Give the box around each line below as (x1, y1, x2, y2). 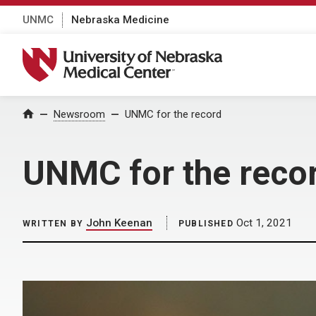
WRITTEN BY (23, 219, 83, 229)
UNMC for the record (125, 108, 221, 121)
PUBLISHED (178, 219, 233, 229)
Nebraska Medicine (71, 13, 169, 26)
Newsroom (54, 108, 105, 121)
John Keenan (86, 217, 152, 229)
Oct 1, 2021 (233, 217, 292, 229)
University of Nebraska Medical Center (22, 47, 241, 63)
